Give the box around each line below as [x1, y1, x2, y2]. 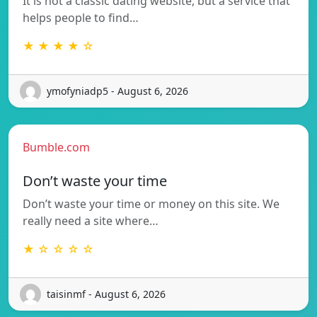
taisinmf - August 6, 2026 [47, 287, 166, 301]
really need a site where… [23, 212, 158, 229]
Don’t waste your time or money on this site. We [23, 195, 279, 212]
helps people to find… [23, 9, 139, 25]
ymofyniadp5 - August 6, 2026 [47, 84, 188, 98]
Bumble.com [23, 139, 90, 155]
